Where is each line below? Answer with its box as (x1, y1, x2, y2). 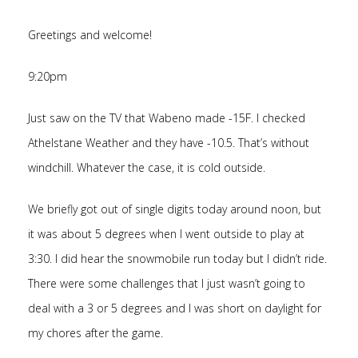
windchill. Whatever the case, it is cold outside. (28, 160, 265, 175)
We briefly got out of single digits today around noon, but (28, 201, 321, 217)
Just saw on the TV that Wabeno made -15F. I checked (28, 110, 305, 125)
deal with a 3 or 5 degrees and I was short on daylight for (28, 300, 321, 316)
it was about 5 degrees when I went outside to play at (28, 226, 304, 241)
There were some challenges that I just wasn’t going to (28, 276, 305, 291)
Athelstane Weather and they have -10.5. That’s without (28, 135, 309, 150)
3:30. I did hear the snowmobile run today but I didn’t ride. (28, 251, 327, 266)
